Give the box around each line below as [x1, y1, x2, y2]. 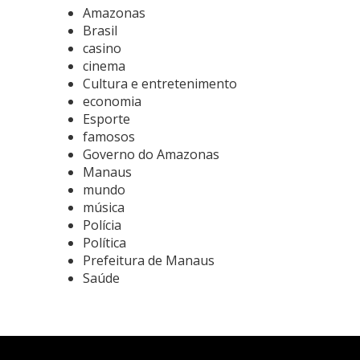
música [83, 198, 125, 216]
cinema [83, 56, 125, 75]
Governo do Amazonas [83, 145, 219, 163]
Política [83, 233, 126, 252]
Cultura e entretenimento [83, 74, 237, 92]
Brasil [83, 21, 117, 39]
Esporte [83, 109, 130, 128]
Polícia [83, 215, 121, 234]
